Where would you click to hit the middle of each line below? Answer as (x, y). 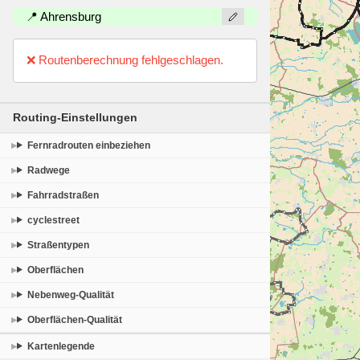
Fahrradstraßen (63, 195)
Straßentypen (59, 245)
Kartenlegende (61, 346)
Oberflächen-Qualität (75, 319)
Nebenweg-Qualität (71, 295)
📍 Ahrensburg (63, 17)
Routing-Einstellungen (75, 117)
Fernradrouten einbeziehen (89, 145)
